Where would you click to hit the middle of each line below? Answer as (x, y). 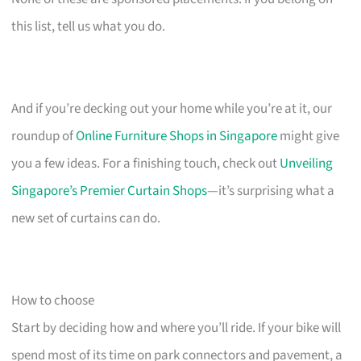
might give (309, 136)
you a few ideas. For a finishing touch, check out (146, 163)
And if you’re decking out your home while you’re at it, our (172, 108)
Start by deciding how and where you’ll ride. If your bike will (176, 328)
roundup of (44, 136)
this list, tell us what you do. (89, 26)
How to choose (53, 300)
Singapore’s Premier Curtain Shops (110, 191)
